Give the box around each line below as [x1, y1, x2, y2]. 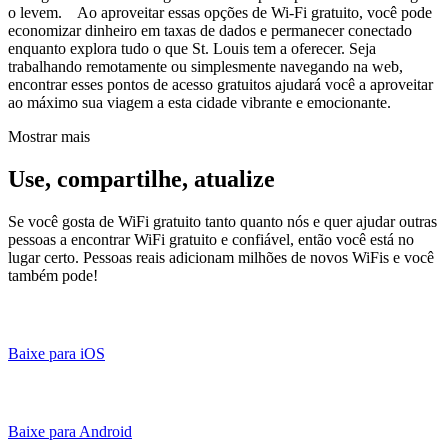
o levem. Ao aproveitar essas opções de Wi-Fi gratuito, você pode [8, 3, 432, 21]
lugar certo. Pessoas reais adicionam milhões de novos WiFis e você [8, 248, 434, 266]
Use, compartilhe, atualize [8, 165, 275, 192]
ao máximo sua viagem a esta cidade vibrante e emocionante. [8, 93, 391, 111]
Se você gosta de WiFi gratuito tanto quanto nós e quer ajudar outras [8, 212, 437, 230]
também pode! [8, 266, 98, 284]
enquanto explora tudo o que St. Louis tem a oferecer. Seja [8, 39, 376, 57]
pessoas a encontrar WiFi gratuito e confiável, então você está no [8, 230, 414, 248]
